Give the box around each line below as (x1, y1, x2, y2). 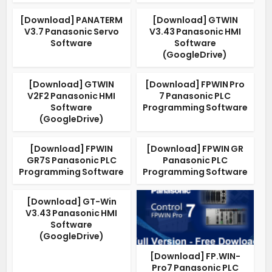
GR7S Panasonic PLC (26, 154, 117, 166)
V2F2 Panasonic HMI (27, 90, 116, 102)
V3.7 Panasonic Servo (24, 25, 119, 38)
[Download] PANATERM (20, 14, 123, 26)
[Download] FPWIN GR (146, 143, 244, 155)
